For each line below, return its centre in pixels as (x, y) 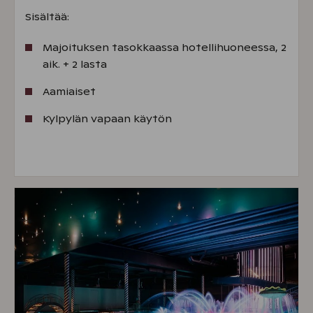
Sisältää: (47, 16)
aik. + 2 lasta (75, 64)
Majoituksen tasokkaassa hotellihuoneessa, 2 (165, 47)
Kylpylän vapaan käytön (107, 118)
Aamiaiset (69, 91)
